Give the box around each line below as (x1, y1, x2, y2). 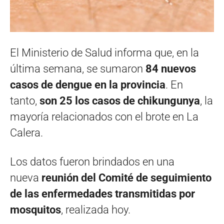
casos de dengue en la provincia (10, 78, 165, 91)
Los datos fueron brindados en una (10, 155, 174, 168)
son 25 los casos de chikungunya (39, 94, 200, 107)
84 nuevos (145, 62, 196, 75)
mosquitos (10, 203, 61, 216)
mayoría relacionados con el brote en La (10, 110, 198, 123)
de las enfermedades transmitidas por (10, 187, 195, 200)
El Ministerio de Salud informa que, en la (10, 46, 199, 59)
